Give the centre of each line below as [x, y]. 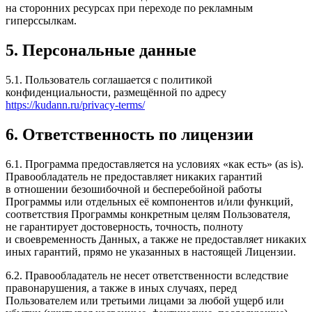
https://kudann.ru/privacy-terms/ [75, 105]
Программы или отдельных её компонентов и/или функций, [149, 201]
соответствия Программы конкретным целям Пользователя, [148, 214]
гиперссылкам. [41, 21]
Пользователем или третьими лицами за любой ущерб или [145, 300]
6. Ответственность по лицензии [130, 134]
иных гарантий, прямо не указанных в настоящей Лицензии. [151, 251]
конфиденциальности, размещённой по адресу [116, 93]
